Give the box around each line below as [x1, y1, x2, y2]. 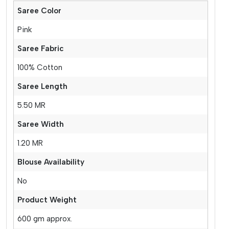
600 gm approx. [17, 214, 73, 223]
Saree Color [17, 6, 62, 15]
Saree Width [17, 119, 64, 129]
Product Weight [17, 195, 77, 204]
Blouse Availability [17, 157, 85, 167]
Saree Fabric [17, 43, 64, 53]
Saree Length [17, 81, 68, 91]
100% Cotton [17, 62, 63, 72]
